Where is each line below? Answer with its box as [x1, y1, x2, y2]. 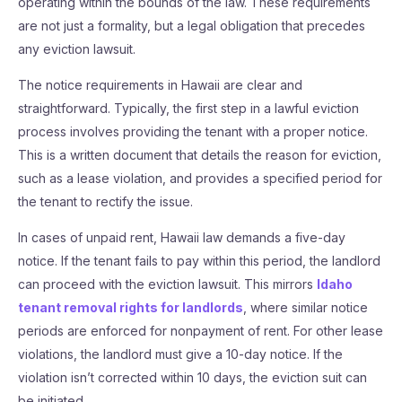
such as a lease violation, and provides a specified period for [18, 170, 382, 186]
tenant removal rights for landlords [18, 300, 243, 315]
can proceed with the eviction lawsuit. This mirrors [18, 276, 317, 292]
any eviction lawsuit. [18, 41, 135, 57]
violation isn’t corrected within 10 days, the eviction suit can [18, 370, 367, 385]
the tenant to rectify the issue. [18, 194, 193, 209]
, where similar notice [243, 300, 368, 315]
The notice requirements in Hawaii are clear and [18, 77, 302, 92]
